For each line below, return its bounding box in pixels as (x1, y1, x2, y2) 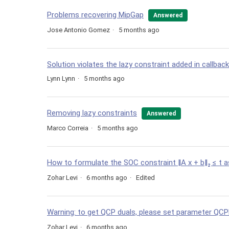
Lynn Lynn (47, 75, 75, 83)
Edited (136, 174, 155, 182)
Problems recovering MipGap (47, 10, 144, 20)
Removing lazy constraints (47, 108, 137, 118)
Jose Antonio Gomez (47, 26, 110, 34)
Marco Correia (47, 124, 88, 132)
